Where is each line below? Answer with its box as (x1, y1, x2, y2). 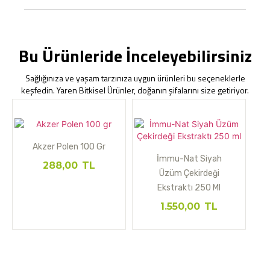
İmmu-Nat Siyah (156, 153, 222, 164)
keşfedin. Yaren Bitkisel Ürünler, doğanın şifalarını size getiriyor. (21, 83, 249, 96)
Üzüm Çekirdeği (159, 168, 219, 178)
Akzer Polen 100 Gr (33, 141, 105, 152)
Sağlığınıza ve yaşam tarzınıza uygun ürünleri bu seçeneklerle (25, 71, 245, 84)
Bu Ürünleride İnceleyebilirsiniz (18, 42, 252, 69)
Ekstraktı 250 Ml (157, 182, 221, 193)
